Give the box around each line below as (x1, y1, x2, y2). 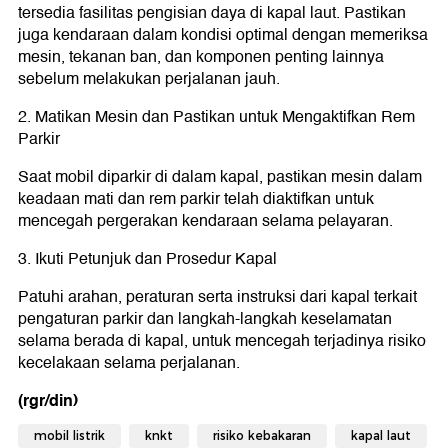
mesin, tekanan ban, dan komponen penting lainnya (18, 44, 384, 70)
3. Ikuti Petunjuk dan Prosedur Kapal (18, 246, 277, 272)
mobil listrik (34, 428, 105, 443)
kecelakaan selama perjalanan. (18, 350, 240, 376)
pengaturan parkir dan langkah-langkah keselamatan (18, 306, 392, 332)
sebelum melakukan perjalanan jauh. (18, 66, 280, 92)
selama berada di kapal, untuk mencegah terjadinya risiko (18, 328, 426, 354)
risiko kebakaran (213, 428, 311, 443)
